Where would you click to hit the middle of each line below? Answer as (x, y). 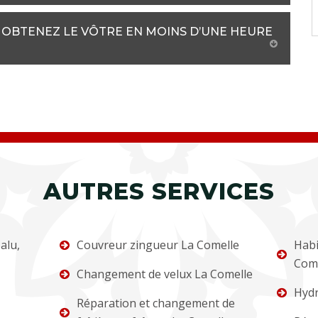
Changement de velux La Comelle (165, 274)
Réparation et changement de (156, 303)
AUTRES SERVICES (159, 192)
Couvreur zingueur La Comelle (158, 245)
